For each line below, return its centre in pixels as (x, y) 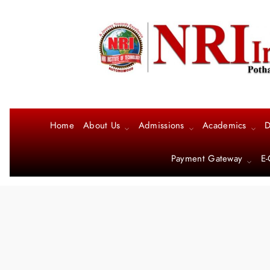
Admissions (161, 126)
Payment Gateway (207, 159)
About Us (102, 126)
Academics (224, 126)
